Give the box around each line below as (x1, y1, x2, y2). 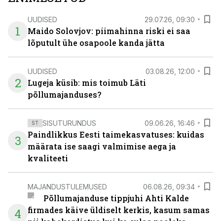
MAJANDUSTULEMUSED (28, 182, 107, 191)
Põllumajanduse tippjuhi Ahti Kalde (43, 193, 189, 203)
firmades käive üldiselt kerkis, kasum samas (28, 205, 210, 215)
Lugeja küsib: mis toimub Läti (28, 77, 146, 88)
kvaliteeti (28, 153, 68, 163)
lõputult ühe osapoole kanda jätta (28, 37, 165, 48)
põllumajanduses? (28, 89, 101, 100)
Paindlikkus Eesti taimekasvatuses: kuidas (28, 129, 204, 140)
